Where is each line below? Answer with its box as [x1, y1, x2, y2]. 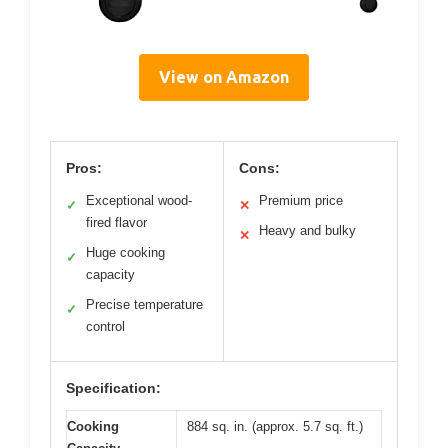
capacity [86, 266, 135, 282]
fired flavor [86, 214, 147, 230]
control [86, 318, 125, 334]
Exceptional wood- [86, 192, 192, 208]
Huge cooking [86, 244, 165, 260]
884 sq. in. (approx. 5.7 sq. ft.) [187, 418, 363, 434]
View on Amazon [159, 67, 289, 86]
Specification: [66, 379, 161, 396]
